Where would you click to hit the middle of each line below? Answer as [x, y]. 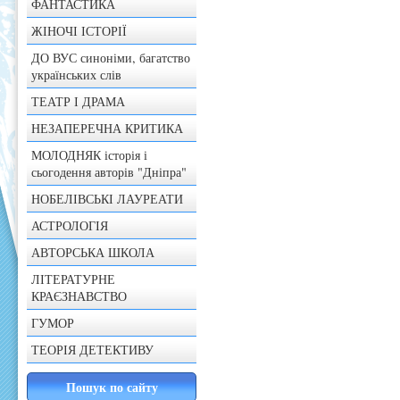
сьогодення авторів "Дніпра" [109, 172]
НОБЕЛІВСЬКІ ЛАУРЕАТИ [108, 199]
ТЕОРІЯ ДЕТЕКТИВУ [93, 350]
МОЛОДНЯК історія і [90, 155]
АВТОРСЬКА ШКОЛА [93, 253]
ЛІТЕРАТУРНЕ [74, 279]
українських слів [77, 75]
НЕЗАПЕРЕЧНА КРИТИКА [108, 129]
